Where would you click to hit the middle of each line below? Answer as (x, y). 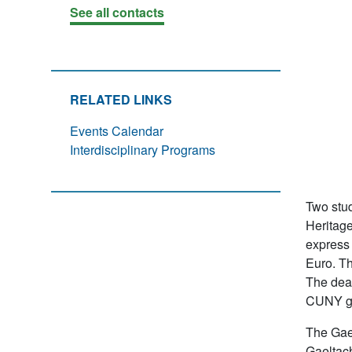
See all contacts (117, 12)
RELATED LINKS (121, 99)
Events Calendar (118, 131)
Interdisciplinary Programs (143, 150)
